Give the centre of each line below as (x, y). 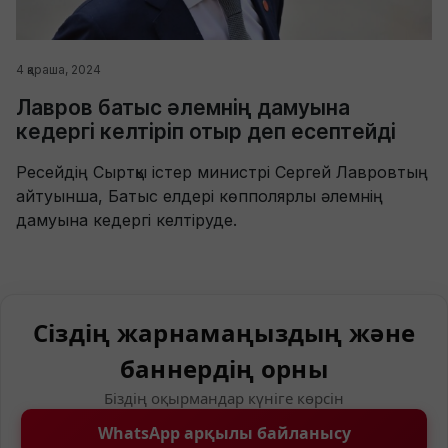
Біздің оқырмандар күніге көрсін (224, 397)
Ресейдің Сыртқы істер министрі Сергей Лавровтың (222, 171)
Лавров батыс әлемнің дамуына (183, 107)
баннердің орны (224, 368)
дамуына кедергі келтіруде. (126, 219)
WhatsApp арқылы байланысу (224, 432)
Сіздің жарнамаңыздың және (224, 332)
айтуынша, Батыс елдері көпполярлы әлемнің (199, 195)
